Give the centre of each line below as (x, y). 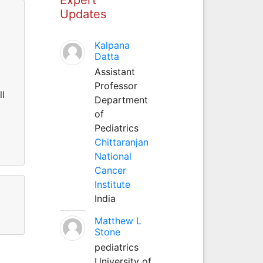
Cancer (110, 170)
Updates (83, 14)
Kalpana (112, 45)
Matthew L (118, 220)
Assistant (114, 71)
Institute (112, 184)
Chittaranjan (121, 142)
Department (121, 100)
